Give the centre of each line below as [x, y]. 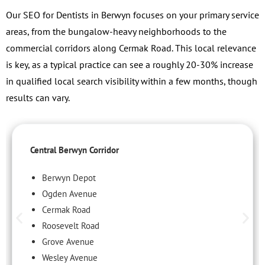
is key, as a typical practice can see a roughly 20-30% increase [130, 64]
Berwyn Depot [69, 177]
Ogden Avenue [70, 193]
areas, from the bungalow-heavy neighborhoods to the [116, 31]
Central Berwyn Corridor [75, 150]
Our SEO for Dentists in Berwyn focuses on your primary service [132, 14]
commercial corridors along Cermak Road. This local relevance [131, 48]
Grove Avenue [68, 241]
